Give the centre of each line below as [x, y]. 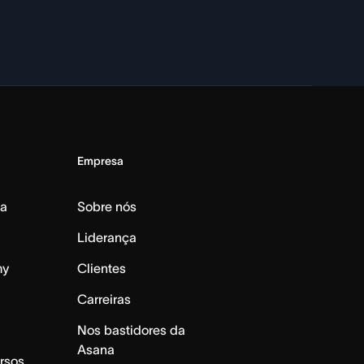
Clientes [101, 268]
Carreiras [104, 299]
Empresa [100, 160]
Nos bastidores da [131, 329]
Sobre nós [106, 206]
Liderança [106, 237]
